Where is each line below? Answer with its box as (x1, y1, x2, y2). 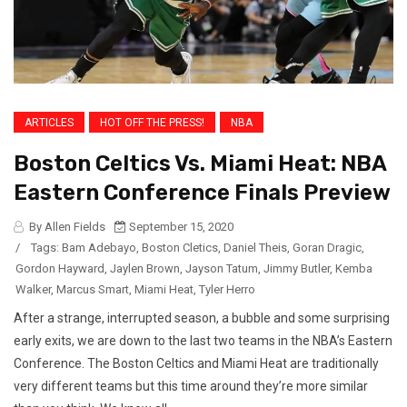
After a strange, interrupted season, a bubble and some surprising (14, 311, 390, 326)
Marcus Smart (56, 283, 129, 297)
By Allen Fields (26, 220, 105, 234)
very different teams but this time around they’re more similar (14, 379, 368, 394)
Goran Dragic (293, 241, 362, 255)
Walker (15, 283, 51, 297)
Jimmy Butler (263, 262, 330, 276)
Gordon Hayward (15, 262, 104, 276)
